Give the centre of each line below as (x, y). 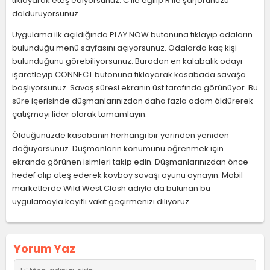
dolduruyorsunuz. (46, 14)
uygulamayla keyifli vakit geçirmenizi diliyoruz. (102, 202)
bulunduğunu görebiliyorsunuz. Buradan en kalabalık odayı (127, 61)
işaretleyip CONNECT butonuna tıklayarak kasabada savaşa (129, 74)
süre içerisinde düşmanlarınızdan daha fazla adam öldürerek (133, 101)
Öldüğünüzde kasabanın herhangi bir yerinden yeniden (121, 135)
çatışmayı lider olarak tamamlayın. (80, 114)
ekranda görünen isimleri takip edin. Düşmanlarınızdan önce (130, 162)
